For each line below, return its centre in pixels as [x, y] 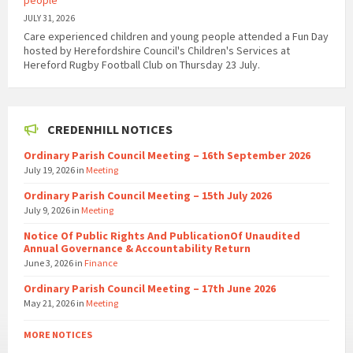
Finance [101, 263]
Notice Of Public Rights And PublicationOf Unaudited [162, 236]
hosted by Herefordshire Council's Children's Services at [157, 51]
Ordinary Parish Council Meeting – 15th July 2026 [148, 196]
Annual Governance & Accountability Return [137, 249]
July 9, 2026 [48, 210]
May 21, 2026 [50, 303]
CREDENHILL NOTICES [110, 130]
